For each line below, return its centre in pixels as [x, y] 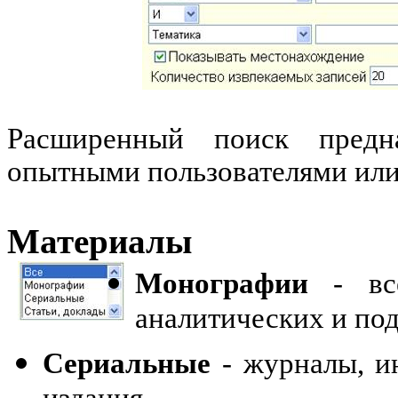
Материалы [99, 241]
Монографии [222, 283]
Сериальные [127, 363]
